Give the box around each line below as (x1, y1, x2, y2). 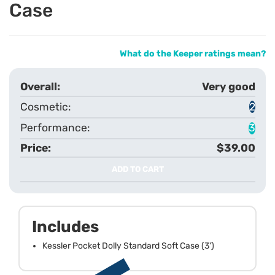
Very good (201, 80, 255, 93)
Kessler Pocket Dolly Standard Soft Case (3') (42, 240, 214, 251)
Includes (32, 217, 99, 236)
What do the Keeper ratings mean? (120, 48, 266, 59)
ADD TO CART (111, 165, 164, 174)
